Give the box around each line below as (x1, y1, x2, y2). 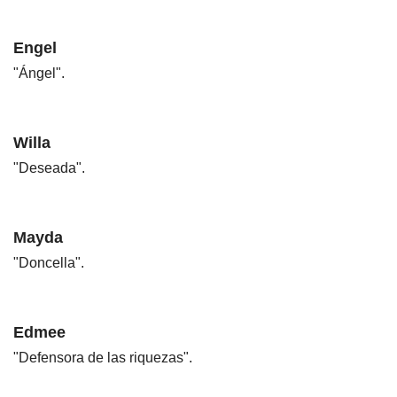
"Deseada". (13, 160, 85, 175)
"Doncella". (13, 255, 84, 270)
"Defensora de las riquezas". (13, 350, 192, 365)
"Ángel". (13, 66, 65, 81)
